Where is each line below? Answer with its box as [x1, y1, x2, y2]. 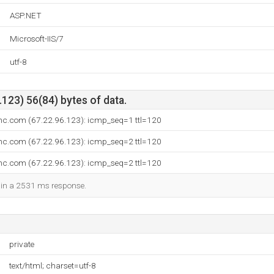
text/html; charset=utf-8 [9, 261, 96, 270]
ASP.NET [10, 10, 42, 20]
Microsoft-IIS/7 [10, 34, 64, 43]
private [9, 239, 34, 249]
